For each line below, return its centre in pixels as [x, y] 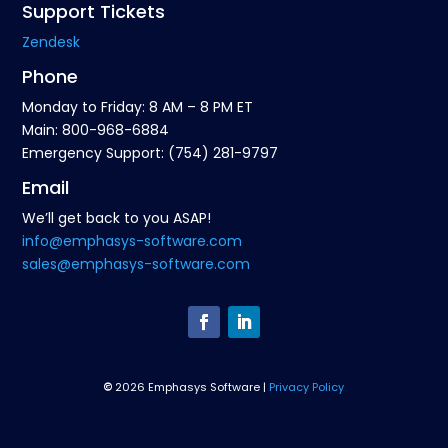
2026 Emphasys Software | [192, 386]
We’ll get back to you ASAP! [117, 217]
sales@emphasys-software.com [136, 263]
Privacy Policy [307, 386]
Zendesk [51, 41]
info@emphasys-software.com [132, 240]
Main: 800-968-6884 [96, 129]
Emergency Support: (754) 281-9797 [150, 152]
